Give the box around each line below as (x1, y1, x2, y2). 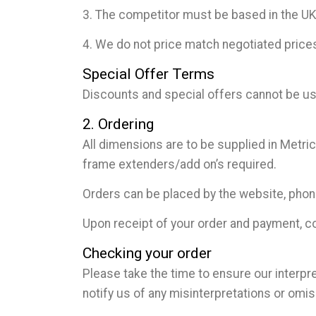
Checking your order (83, 244, 212, 262)
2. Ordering (83, 115, 154, 133)
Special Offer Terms (83, 65, 214, 83)
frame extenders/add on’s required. (83, 157, 276, 171)
